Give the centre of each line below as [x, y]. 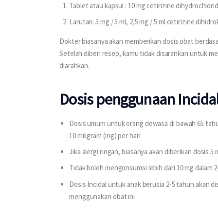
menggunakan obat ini [102, 196]
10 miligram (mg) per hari [105, 135]
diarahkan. [75, 65]
